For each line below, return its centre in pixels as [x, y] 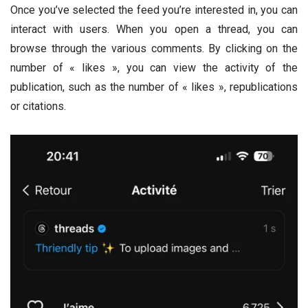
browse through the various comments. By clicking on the [154, 49]
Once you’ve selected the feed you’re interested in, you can [154, 10]
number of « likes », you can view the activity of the [154, 68]
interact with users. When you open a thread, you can [154, 30]
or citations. [38, 107]
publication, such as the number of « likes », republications [154, 87]
